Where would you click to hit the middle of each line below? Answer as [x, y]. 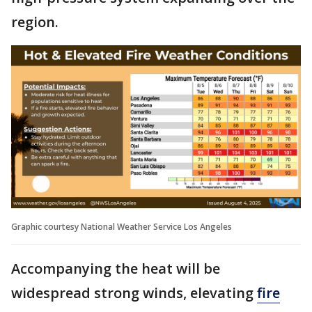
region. [37, 22]
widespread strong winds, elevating [134, 292]
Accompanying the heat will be [116, 268]
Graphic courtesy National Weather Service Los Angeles [122, 226]
